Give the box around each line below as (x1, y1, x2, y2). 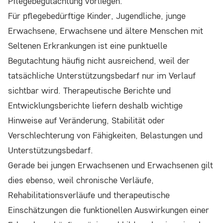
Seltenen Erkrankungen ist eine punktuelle (8, 40, 167, 52)
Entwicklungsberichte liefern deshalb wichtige (8, 100, 183, 111)
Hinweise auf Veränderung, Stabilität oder (8, 114, 165, 126)
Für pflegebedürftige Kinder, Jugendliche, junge (8, 10, 186, 22)
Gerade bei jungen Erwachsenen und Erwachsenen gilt (8, 159, 213, 171)
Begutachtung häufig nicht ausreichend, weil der (8, 55, 190, 67)
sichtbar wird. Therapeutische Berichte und (8, 85, 171, 97)
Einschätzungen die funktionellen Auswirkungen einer (8, 204, 209, 216)
